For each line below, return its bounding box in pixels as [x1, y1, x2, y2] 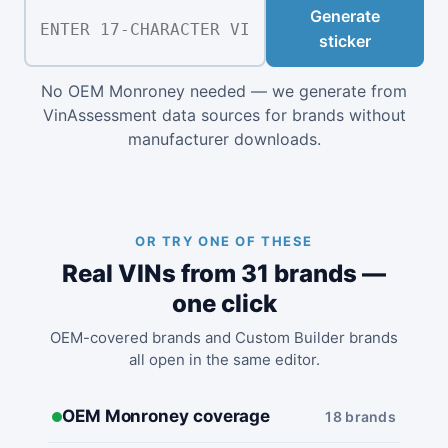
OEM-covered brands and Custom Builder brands [50, 328, 398, 347]
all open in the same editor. [128, 350, 320, 369]
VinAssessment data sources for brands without [42, 105, 406, 125]
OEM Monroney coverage [62, 406, 271, 426]
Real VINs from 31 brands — [62, 259, 386, 288]
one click [171, 289, 277, 318]
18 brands [325, 407, 396, 425]
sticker [319, 31, 371, 51]
